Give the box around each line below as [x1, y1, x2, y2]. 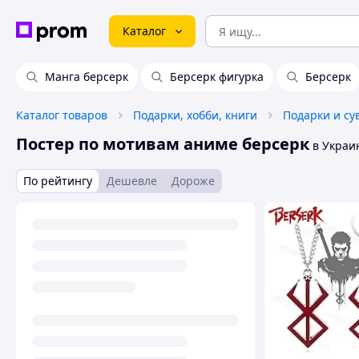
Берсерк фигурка [170, 69, 264, 84]
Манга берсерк [45, 69, 128, 84]
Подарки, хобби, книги [133, 107, 257, 123]
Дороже [171, 173, 215, 188]
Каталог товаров [16, 107, 107, 123]
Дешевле [107, 173, 157, 188]
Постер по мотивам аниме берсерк [16, 133, 309, 155]
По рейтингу [23, 173, 92, 188]
